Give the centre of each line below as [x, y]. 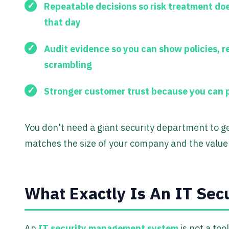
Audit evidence [77, 49]
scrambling [68, 64]
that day [62, 22]
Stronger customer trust [97, 91]
